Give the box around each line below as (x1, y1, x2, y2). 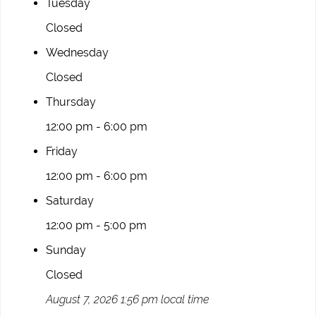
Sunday (46, 243, 86, 257)
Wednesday (46, 45, 109, 59)
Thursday (46, 95, 96, 109)
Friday (46, 144, 78, 158)
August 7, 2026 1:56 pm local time (46, 292, 209, 306)
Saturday (46, 193, 94, 207)
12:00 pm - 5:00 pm (46, 218, 147, 232)
